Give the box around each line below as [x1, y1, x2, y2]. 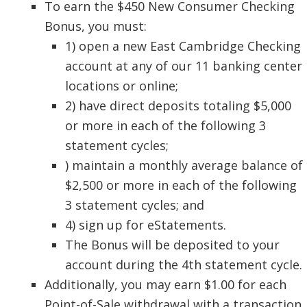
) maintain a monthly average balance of [65, 156, 303, 173]
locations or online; [65, 77, 178, 94]
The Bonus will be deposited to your [65, 236, 280, 253]
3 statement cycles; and [65, 196, 204, 213]
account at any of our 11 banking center [65, 57, 302, 74]
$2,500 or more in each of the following [65, 176, 297, 193]
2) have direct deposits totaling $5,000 [65, 97, 291, 114]
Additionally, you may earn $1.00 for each [45, 275, 286, 293]
